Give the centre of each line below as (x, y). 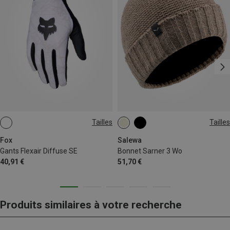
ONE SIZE (139, 126)
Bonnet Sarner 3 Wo (150, 151)
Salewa (130, 140)
